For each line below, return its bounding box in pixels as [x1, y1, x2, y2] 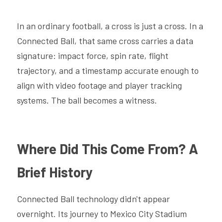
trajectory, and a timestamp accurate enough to [17, 65, 199, 76]
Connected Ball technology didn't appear [17, 193, 170, 204]
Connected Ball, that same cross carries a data [17, 35, 193, 46]
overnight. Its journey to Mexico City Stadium [17, 208, 187, 219]
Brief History [17, 164, 93, 180]
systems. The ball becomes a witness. [17, 95, 157, 106]
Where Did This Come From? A [17, 140, 198, 157]
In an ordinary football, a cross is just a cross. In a [17, 20, 203, 31]
